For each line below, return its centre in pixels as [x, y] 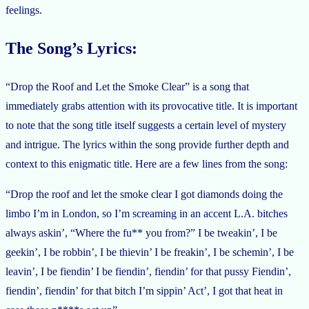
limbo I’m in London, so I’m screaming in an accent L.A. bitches [147, 213]
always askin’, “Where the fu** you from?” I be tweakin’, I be [141, 232]
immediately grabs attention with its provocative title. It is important [151, 106]
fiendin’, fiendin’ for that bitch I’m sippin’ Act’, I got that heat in [144, 290]
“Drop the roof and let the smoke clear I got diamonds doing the [144, 194]
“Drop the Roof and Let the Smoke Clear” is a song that [127, 86]
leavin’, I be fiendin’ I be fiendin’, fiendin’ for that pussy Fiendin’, [148, 271]
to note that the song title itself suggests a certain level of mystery [146, 125]
